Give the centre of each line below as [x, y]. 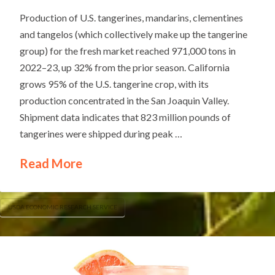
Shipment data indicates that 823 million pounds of [126, 117]
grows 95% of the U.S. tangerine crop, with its [114, 84]
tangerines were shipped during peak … [101, 134]
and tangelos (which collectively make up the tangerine [134, 34]
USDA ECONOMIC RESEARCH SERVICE [62, 207]
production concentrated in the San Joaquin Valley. [125, 101]
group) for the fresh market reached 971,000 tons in [128, 51]
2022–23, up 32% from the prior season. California [125, 68]
